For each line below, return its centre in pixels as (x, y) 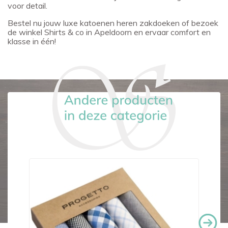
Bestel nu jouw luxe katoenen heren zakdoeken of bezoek (113, 23)
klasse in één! (32, 41)
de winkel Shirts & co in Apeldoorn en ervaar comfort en (109, 32)
